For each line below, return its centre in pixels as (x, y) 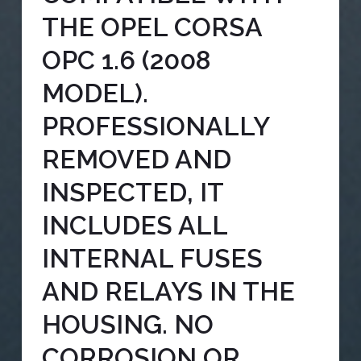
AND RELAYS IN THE (168, 292)
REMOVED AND (136, 160)
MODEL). (95, 93)
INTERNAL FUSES (152, 259)
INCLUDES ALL (134, 226)
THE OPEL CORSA (151, 27)
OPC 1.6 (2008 (126, 60)
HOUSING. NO (127, 325)
